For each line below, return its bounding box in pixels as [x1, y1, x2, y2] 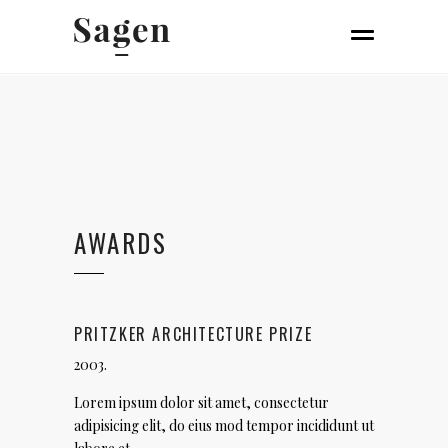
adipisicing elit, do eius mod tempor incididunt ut [74, 416, 374, 435]
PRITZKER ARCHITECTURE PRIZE [74, 322, 313, 346]
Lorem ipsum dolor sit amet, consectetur [74, 393, 329, 412]
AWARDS [74, 224, 167, 261]
